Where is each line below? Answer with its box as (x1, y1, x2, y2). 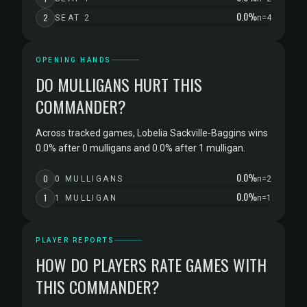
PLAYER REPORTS (36, 236, 114, 244)
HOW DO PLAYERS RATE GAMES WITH (36, 252, 267, 277)
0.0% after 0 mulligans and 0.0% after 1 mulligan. (36, 143, 245, 153)
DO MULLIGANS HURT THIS (36, 72, 202, 97)
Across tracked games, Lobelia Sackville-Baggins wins (36, 127, 268, 138)
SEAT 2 (55, 13, 91, 23)
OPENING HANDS (36, 56, 112, 64)
